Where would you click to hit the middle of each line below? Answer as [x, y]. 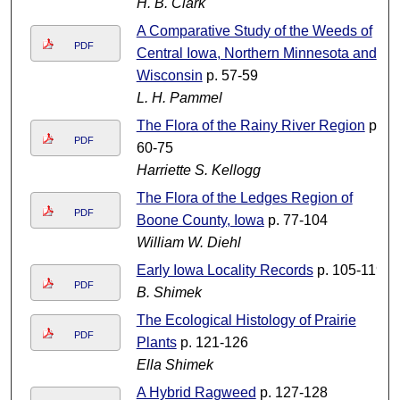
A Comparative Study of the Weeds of [254, 31]
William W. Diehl [188, 243]
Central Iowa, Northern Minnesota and [256, 54]
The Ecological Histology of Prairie [246, 321]
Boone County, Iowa [200, 221]
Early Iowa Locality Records [225, 271]
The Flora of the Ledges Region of [244, 198]
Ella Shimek [175, 365]
